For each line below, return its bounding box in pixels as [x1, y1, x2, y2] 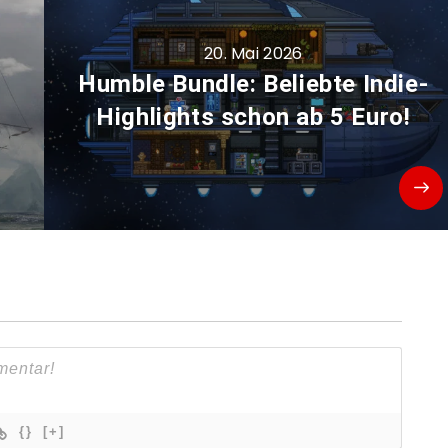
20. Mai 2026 [203, 41, 303, 65]
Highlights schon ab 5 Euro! [96, 102, 411, 131]
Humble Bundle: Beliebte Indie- [78, 69, 429, 98]
